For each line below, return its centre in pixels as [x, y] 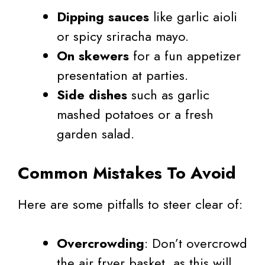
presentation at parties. [122, 75]
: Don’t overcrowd [196, 243]
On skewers [93, 56]
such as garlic [168, 95]
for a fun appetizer [185, 56]
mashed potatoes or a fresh [135, 114]
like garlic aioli [193, 17]
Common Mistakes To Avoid [127, 173]
